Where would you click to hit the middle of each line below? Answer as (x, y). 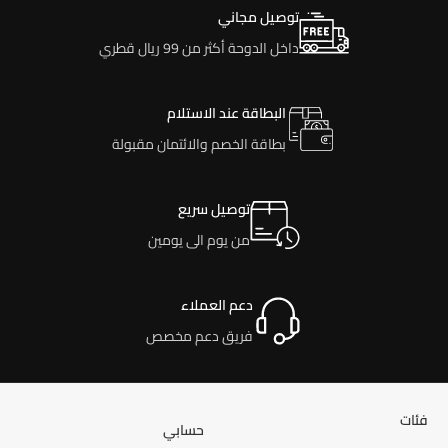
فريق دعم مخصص (199, 336)
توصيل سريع (214, 209)
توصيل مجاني (259, 17)
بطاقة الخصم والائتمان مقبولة (199, 144)
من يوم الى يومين (199, 240)
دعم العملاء (216, 305)
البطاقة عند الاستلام (227, 113)
